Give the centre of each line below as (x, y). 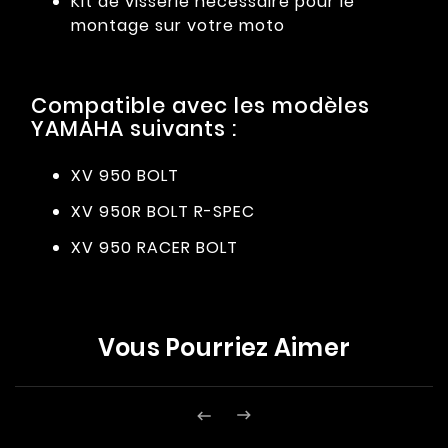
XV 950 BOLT (125, 175)
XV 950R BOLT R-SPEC (163, 211)
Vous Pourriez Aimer (224, 347)
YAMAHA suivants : (134, 128)
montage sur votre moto (178, 25)
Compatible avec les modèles (200, 105)
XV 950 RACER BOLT (154, 247)
